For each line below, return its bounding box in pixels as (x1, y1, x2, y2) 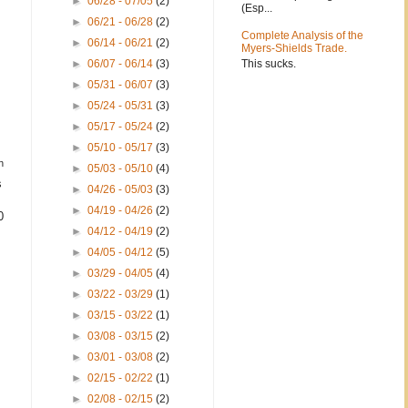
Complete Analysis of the (241, 29, 363, 43)
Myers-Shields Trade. (241, 42, 347, 56)
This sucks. (241, 56, 296, 70)
